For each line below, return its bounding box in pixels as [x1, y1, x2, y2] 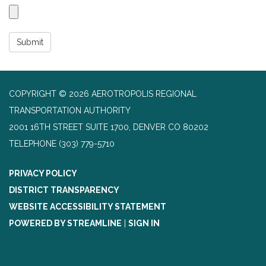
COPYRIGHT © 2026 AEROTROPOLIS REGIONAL [9, 89, 197, 99]
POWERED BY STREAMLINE [9, 218, 122, 229]
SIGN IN [128, 218, 160, 229]
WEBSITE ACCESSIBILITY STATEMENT [9, 202, 166, 212]
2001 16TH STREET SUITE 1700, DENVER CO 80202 [9, 122, 208, 132]
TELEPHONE [9, 139, 56, 149]
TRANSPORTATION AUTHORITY [9, 106, 131, 116]
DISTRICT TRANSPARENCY [9, 185, 119, 195]
